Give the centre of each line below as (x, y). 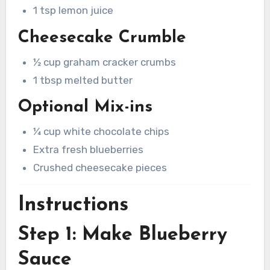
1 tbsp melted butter (83, 80)
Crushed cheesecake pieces (100, 167)
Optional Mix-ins (85, 108)
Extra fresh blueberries (89, 149)
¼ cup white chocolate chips (102, 131)
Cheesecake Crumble (102, 38)
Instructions (73, 206)
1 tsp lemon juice (74, 11)
